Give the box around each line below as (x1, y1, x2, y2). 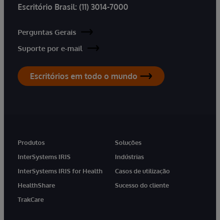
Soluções (115, 138, 141, 146)
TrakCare (18, 195, 44, 203)
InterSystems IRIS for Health (18, 166, 103, 175)
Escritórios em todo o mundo (30, 71, 137, 81)
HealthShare (18, 181, 55, 189)
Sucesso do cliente (115, 181, 169, 189)
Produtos (18, 138, 45, 146)
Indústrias (115, 152, 144, 161)
